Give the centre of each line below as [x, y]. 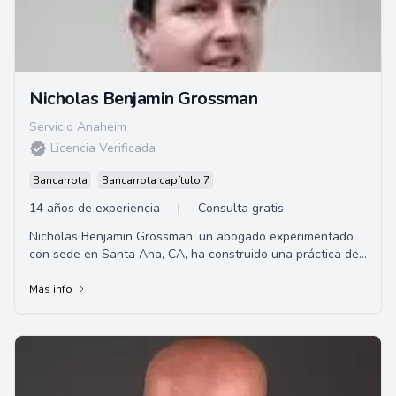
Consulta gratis [241, 208]
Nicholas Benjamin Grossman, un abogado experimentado [191, 236]
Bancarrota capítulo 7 [156, 180]
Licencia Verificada [103, 148]
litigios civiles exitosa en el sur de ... [129, 272]
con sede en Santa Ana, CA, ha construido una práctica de [194, 254]
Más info [51, 289]
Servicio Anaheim [78, 127]
